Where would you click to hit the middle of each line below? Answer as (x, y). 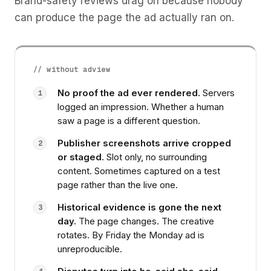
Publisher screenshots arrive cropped (144, 143)
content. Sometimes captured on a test (139, 171)
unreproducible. (90, 249)
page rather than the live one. (118, 185)
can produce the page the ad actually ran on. (124, 18)
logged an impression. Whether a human (141, 107)
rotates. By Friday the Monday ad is (131, 235)
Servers (217, 93)
